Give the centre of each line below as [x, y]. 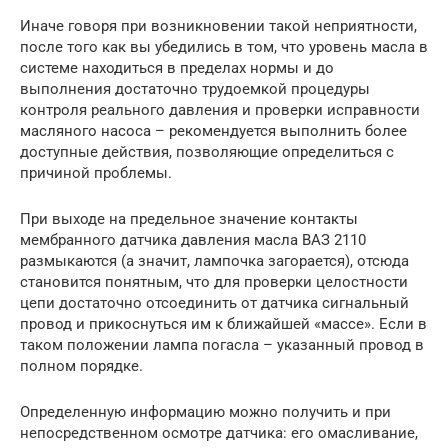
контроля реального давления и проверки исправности [220, 109]
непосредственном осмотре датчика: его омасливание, [219, 432]
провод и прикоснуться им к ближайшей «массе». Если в [223, 323]
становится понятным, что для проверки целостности [214, 281]
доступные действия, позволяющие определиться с [207, 151]
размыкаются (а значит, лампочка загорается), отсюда [214, 260]
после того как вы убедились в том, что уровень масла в [224, 46]
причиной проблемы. [96, 172]
